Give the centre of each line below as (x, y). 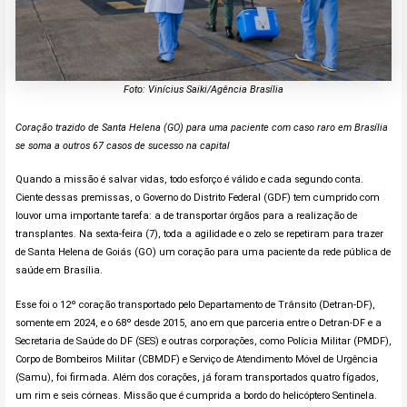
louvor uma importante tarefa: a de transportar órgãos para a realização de (186, 216)
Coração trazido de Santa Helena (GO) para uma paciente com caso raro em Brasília (201, 127)
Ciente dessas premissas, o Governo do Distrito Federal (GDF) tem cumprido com (197, 198)
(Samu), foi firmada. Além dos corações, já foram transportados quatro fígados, (197, 377)
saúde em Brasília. (59, 271)
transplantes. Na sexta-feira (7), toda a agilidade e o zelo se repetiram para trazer (199, 234)
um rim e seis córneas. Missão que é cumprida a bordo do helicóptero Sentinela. (196, 395)
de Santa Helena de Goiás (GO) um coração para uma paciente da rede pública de (203, 253)
